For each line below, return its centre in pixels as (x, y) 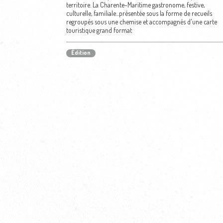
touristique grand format (99, 30)
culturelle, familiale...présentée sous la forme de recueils (139, 13)
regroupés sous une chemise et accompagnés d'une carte (141, 22)
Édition (81, 53)
